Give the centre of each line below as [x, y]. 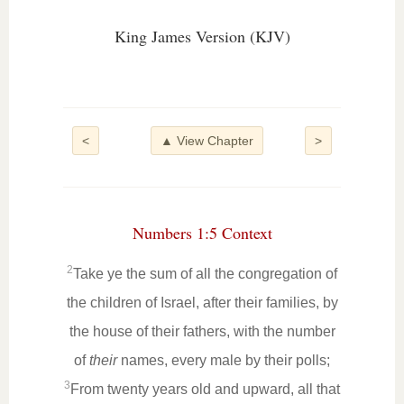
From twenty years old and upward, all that [205, 389]
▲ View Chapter [207, 141]
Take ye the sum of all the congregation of [205, 274]
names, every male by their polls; [224, 360]
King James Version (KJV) [202, 36]
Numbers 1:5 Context [202, 233]
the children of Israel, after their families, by [202, 303]
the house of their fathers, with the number [202, 331]
